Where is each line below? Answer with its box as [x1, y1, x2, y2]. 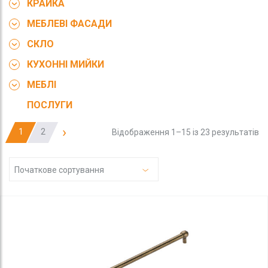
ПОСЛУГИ [27, 99, 72, 111]
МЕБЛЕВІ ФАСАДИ [27, 18, 112, 30]
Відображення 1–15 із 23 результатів [112, 127, 259, 138]
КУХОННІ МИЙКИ [27, 59, 104, 71]
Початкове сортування [14, 165, 104, 175]
